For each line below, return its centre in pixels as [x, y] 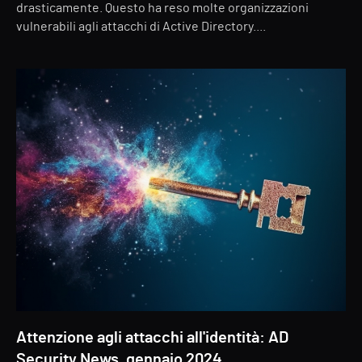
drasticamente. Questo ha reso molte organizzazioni [162, 8]
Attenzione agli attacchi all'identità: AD [152, 338]
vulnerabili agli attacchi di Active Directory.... [141, 27]
